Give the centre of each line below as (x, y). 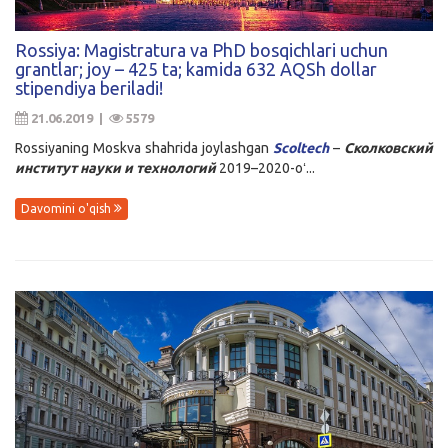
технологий (176, 167)
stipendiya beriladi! (89, 87)
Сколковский (388, 147)
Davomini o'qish (67, 209)
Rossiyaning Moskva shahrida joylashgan (144, 147)
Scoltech (301, 147)
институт (46, 167)
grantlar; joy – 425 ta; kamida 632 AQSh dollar (196, 68)
